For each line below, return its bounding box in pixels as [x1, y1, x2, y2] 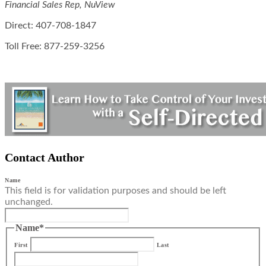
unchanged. [5, 197, 53, 207]
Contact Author [5, 151, 84, 164]
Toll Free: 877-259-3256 [5, 42, 104, 52]
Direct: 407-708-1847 [5, 21, 96, 31]
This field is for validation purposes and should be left [5, 186, 226, 196]
